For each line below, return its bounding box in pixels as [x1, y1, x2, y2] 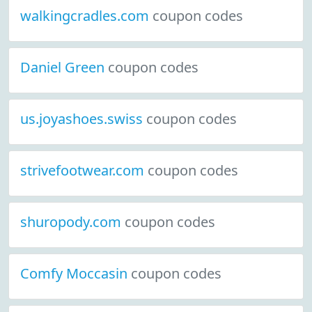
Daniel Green [20, 58, 108, 77]
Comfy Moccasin [20, 264, 131, 283]
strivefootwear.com [20, 161, 148, 180]
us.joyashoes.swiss [20, 109, 146, 128]
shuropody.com [20, 212, 125, 231]
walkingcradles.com [20, 6, 153, 25]
